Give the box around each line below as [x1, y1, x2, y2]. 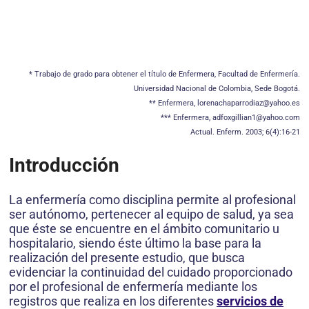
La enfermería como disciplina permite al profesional [9, 192, 296, 207]
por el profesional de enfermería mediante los [9, 279, 257, 294]
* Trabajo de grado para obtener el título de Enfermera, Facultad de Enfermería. [29, 70, 300, 79]
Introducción [9, 153, 119, 177]
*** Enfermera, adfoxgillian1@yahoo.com [161, 113, 300, 123]
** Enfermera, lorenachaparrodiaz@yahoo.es [149, 99, 300, 108]
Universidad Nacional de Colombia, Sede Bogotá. [134, 84, 300, 94]
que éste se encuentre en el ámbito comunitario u [9, 221, 279, 236]
